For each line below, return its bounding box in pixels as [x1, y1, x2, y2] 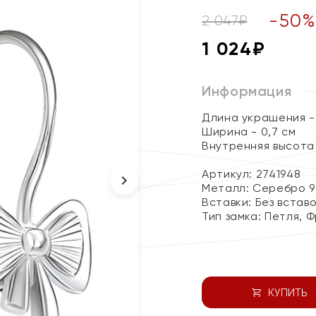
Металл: [202, 181, 253, 195]
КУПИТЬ [267, 286, 308, 298]
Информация [202, 83, 292, 99]
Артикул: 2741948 [202, 167, 301, 181]
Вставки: [202, 195, 255, 209]
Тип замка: [202, 209, 265, 223]
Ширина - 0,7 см [202, 125, 296, 138]
